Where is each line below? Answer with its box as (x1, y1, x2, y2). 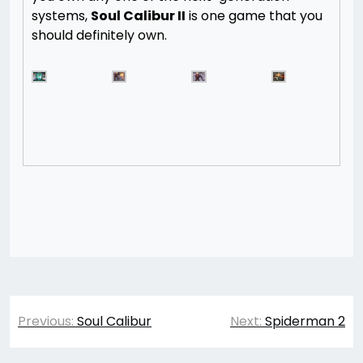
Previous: (18, 312, 74, 331)
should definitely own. (32, 26, 170, 45)
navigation (9, 324, 133, 353)
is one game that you (186, 6, 322, 25)
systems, (32, 6, 91, 25)
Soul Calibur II (91, 6, 186, 25)
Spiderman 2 (265, 312, 345, 331)
